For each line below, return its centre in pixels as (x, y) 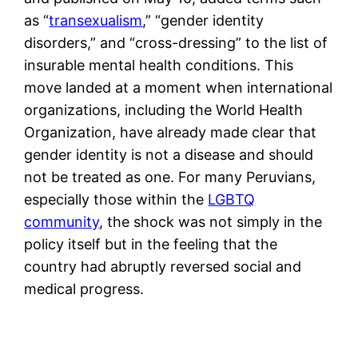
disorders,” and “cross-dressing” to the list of (176, 42)
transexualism (96, 20)
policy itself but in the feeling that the (151, 244)
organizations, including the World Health (164, 109)
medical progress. (84, 288)
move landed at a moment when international (179, 87)
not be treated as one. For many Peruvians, (170, 177)
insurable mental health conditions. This (159, 65)
